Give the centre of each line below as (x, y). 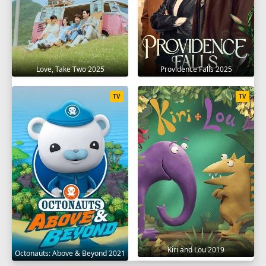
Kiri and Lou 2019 (196, 249)
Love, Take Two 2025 (70, 69)
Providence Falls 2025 (196, 69)
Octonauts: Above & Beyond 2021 (70, 253)
